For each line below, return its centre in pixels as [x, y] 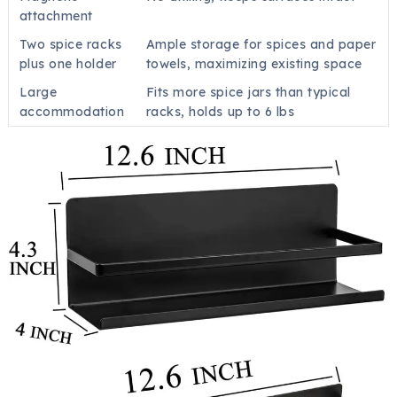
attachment [56, 16]
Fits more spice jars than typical [248, 92]
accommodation [72, 111]
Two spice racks [70, 44]
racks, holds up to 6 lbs [220, 111]
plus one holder [68, 63]
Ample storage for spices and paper [261, 44]
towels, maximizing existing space [254, 63]
